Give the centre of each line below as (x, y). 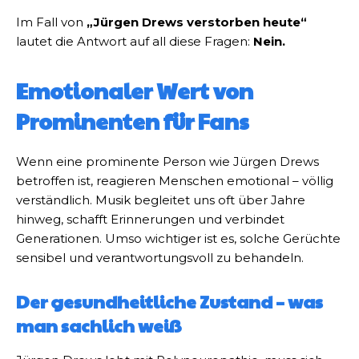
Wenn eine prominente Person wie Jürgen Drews (167, 162)
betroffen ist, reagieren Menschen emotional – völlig (175, 181)
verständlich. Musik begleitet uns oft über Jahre (161, 200)
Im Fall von (51, 22)
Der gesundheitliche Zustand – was (169, 302)
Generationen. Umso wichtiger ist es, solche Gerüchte (178, 239)
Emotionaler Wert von (135, 91)
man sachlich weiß (99, 326)
